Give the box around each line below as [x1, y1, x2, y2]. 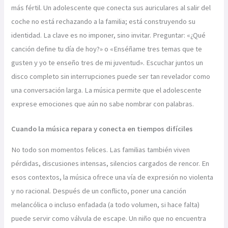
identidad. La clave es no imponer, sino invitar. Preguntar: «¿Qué [11, 31, 206, 40]
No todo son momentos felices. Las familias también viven [11, 145, 190, 155]
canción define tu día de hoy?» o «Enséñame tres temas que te [11, 44, 203, 53]
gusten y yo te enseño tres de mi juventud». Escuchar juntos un [11, 58, 204, 67]
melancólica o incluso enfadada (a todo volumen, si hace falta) [11, 200, 200, 210]
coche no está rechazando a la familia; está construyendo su [11, 17, 196, 26]
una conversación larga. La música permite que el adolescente [11, 85, 202, 95]
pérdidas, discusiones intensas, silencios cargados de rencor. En [11, 159, 210, 168]
